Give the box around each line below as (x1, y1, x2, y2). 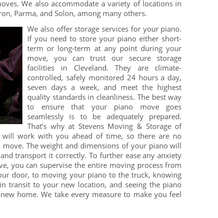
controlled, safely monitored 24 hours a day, (27, 73, 182, 83)
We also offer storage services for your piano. (27, 24, 182, 34)
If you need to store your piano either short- (27, 34, 182, 44)
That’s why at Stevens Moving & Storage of (27, 121, 182, 131)
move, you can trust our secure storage (27, 53, 182, 63)
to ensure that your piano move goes (27, 102, 182, 112)
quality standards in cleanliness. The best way (27, 92, 182, 102)
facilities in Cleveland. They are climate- (27, 63, 182, 73)
